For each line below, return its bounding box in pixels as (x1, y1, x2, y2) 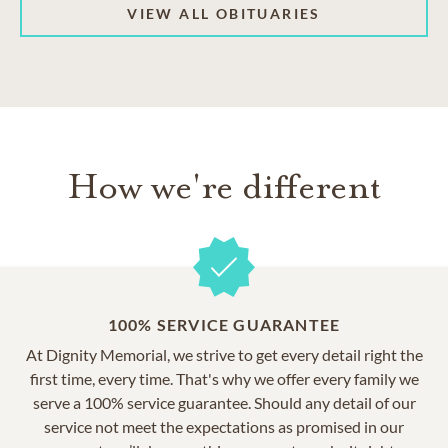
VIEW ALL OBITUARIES (127, 5, 321, 23)
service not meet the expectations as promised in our (44, 417, 404, 437)
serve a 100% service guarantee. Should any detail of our (32, 393, 416, 413)
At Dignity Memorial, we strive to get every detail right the (25, 345, 423, 365)
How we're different (67, 164, 381, 210)
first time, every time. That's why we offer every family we (29, 369, 419, 389)
